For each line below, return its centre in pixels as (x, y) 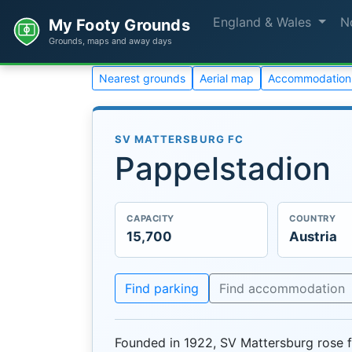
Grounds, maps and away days (110, 40)
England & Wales (264, 22)
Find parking (162, 288)
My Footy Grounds (119, 26)
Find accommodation (282, 288)
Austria (313, 236)
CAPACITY (150, 219)
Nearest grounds (142, 78)
